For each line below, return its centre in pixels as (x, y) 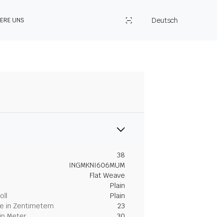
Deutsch (165, 20)
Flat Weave (107, 175)
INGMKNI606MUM (97, 165)
